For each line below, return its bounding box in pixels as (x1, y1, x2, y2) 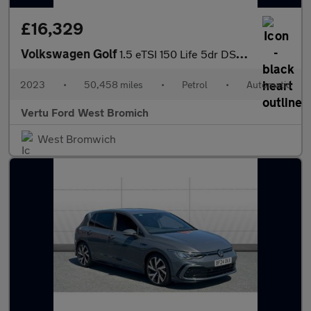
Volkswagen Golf (21, 46, 119, 61)
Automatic (246, 78, 291, 90)
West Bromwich (37, 132, 116, 145)
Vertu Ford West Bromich (21, 106, 149, 119)
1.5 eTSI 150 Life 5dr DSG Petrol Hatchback (119, 47, 236, 60)
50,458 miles (84, 78, 143, 90)
